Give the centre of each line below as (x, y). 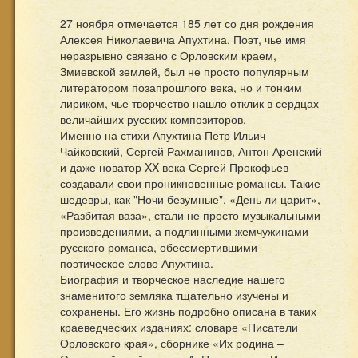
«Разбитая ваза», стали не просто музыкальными (190, 215)
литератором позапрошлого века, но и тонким (181, 87)
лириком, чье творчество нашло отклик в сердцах (189, 103)
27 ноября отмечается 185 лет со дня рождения (187, 23)
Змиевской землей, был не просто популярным (185, 71)
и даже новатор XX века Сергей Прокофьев (174, 167)
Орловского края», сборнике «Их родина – (172, 343)
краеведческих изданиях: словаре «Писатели (179, 327)
